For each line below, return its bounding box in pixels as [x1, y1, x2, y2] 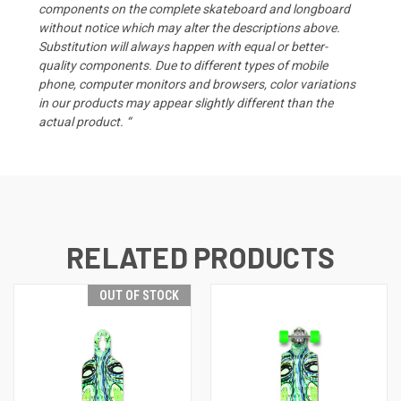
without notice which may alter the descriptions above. [38, 20, 340, 35]
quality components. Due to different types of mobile [38, 57, 328, 73]
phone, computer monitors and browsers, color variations [38, 76, 355, 91]
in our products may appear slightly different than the [38, 95, 333, 110]
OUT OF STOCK [98, 287, 179, 303]
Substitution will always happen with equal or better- [38, 38, 328, 54]
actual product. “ [38, 114, 131, 129]
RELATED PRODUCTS [66, 239, 335, 274]
